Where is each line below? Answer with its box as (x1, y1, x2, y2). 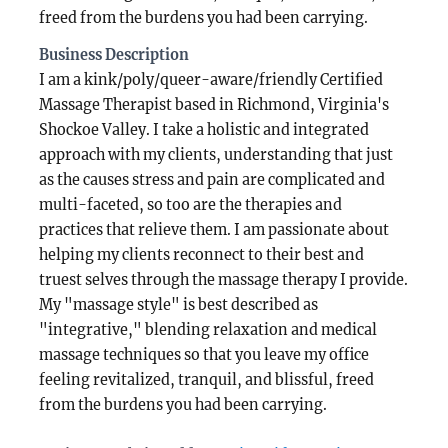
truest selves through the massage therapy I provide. (39, 271, 409, 289)
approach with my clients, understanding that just (39, 146, 394, 164)
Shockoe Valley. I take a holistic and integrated (39, 121, 370, 139)
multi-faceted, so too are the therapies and (39, 196, 343, 214)
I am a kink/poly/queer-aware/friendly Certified (39, 71, 384, 89)
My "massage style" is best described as (39, 296, 319, 314)
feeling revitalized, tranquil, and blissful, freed (39, 371, 375, 389)
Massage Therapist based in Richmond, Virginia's (39, 96, 390, 114)
